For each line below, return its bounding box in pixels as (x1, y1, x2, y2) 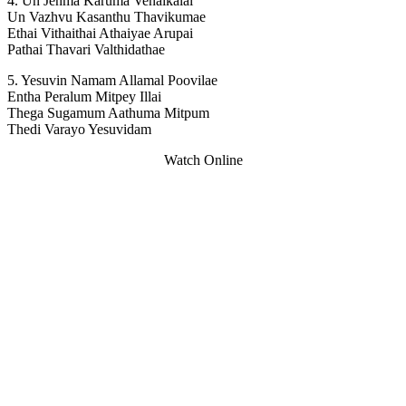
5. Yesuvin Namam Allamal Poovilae (7, 72, 217, 89)
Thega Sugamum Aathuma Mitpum (7, 105, 209, 121)
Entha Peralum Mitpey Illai (7, 89, 161, 105)
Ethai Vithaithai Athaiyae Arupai (7, 25, 193, 42)
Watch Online (163, 152, 243, 169)
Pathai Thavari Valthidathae (7, 42, 165, 58)
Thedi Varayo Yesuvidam (7, 121, 151, 138)
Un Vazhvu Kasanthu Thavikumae (7, 9, 206, 25)
